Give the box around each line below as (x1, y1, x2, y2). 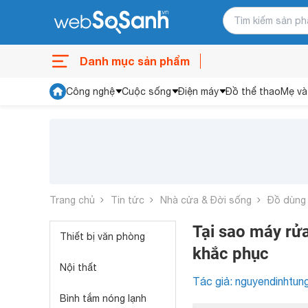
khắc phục (192, 244, 269, 263)
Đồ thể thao (225, 86, 280, 97)
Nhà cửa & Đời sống (160, 194, 252, 206)
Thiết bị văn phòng (60, 231, 145, 242)
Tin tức (111, 194, 144, 206)
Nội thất (60, 262, 97, 273)
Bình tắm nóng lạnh (60, 293, 146, 304)
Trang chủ (49, 194, 95, 206)
